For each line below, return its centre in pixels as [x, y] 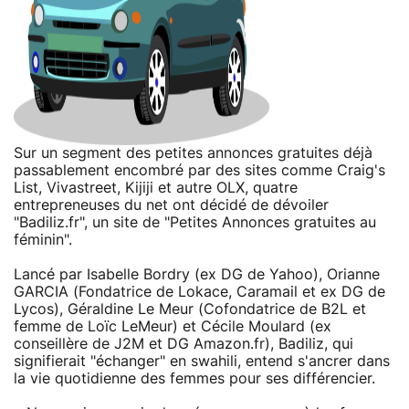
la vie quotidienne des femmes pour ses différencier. [194, 378]
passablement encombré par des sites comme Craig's [199, 170]
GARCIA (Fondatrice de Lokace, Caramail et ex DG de [199, 292]
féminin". [43, 240]
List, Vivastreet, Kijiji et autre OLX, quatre [156, 188]
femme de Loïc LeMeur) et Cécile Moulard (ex [173, 326]
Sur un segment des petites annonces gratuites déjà [193, 153]
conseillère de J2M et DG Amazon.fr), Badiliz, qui [184, 344]
